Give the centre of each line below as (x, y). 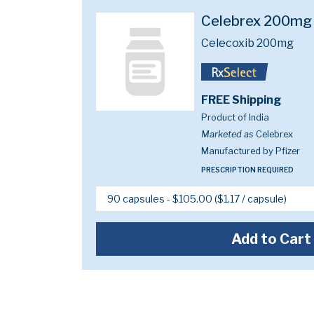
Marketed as (227, 135)
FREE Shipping (241, 100)
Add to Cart (271, 239)
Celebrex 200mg (257, 21)
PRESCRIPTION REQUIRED (247, 170)
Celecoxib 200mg (247, 43)
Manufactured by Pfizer (251, 151)
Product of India (235, 118)
